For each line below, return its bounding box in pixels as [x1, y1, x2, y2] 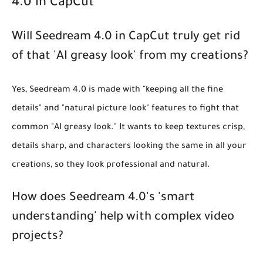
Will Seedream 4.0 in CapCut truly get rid [12, 31, 240, 44]
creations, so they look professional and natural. [12, 160, 210, 170]
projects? [12, 230, 63, 244]
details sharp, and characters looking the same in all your [12, 141, 247, 151]
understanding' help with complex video [12, 211, 234, 224]
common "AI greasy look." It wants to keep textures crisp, [12, 123, 245, 133]
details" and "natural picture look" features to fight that [12, 104, 239, 114]
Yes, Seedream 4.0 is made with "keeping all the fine [12, 85, 223, 95]
